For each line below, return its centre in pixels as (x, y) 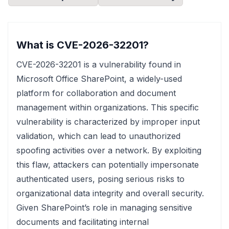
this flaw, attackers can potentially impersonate (108, 165)
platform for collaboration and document (96, 93)
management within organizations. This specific (108, 107)
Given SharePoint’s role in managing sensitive (104, 208)
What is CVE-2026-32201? (83, 45)
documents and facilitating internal (83, 222)
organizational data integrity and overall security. (110, 193)
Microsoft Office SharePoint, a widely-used (99, 79)
